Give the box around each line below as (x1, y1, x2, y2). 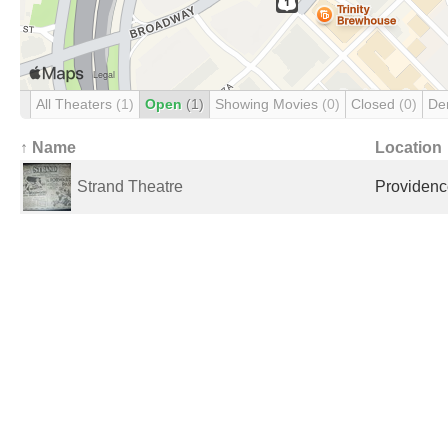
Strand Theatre (77, 178, 183, 195)
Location (375, 139, 442, 156)
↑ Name (20, 139, 76, 156)
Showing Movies (215, 96, 322, 112)
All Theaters (36, 96, 116, 112)
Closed (351, 96, 399, 112)
